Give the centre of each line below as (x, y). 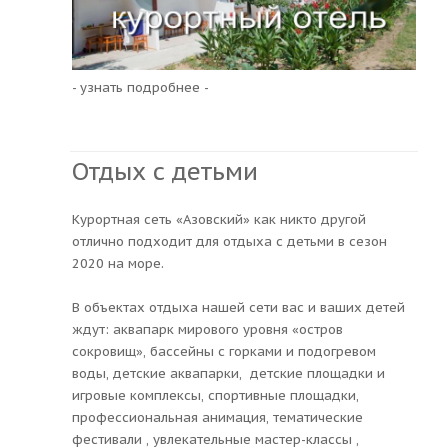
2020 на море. (118, 263)
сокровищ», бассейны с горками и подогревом (224, 351)
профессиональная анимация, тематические (217, 417)
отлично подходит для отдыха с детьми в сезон (229, 241)
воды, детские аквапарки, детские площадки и (228, 373)
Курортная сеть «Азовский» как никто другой (219, 219)
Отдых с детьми (165, 171)
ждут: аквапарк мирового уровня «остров (207, 329)
